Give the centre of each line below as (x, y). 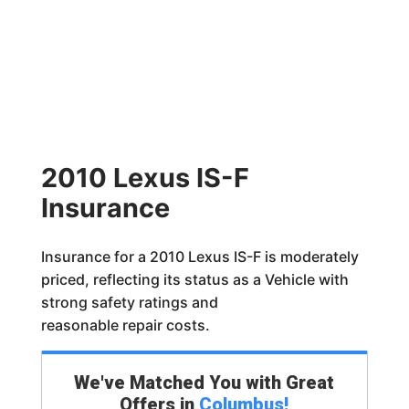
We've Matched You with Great (204, 383)
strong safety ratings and (129, 302)
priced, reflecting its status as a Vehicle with (194, 279)
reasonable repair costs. (125, 325)
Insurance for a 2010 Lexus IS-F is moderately (199, 257)
